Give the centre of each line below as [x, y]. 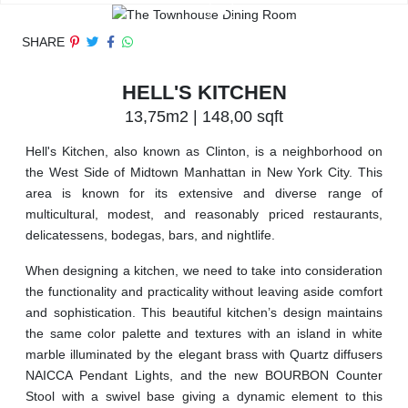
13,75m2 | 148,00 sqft [204, 117]
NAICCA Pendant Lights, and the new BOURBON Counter [204, 376]
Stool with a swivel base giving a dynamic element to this [204, 397]
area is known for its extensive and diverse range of [204, 194]
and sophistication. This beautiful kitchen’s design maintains [204, 313]
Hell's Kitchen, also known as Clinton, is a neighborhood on [204, 152]
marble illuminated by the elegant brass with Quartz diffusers [204, 355]
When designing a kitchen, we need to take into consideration [204, 271]
